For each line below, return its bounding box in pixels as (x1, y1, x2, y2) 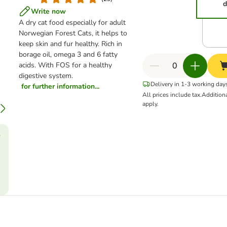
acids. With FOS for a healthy (18, 60, 112, 70)
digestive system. (18, 71, 73, 81)
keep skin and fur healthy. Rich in (18, 39, 122, 49)
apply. (142, 100, 159, 108)
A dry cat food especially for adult (18, 18, 126, 27)
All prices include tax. (142, 91, 202, 99)
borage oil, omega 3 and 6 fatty (18, 50, 118, 59)
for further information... (21, 82, 99, 91)
